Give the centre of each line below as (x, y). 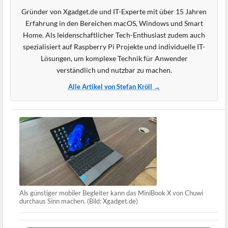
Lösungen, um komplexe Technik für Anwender (114, 59)
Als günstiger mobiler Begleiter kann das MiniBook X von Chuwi (111, 193)
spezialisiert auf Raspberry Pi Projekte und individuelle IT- (114, 47)
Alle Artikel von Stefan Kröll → (114, 87)
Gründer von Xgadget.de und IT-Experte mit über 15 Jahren (114, 12)
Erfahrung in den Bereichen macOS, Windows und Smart (114, 23)
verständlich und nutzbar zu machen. (114, 70)
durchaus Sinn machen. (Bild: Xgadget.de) (79, 201)
